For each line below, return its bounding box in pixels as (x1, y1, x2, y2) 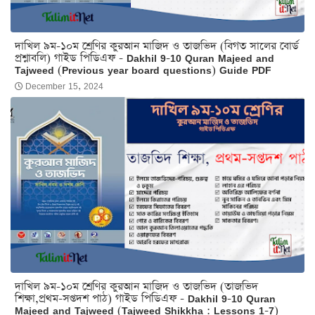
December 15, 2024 (25, 79, 103, 93)
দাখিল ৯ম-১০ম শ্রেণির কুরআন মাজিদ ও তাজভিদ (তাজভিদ (15, 278, 258, 294)
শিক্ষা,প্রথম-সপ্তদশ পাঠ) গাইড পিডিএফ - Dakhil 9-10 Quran (15, 290, 276, 306)
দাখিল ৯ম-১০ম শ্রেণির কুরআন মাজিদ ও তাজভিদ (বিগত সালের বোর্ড (15, 38, 299, 53)
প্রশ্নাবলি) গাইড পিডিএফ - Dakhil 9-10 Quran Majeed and (15, 50, 274, 65)
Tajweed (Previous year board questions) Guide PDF (15, 62, 271, 77)
